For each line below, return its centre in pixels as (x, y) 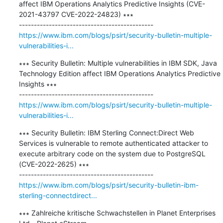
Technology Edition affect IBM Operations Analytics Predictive (119, 73)
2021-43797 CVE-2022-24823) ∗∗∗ (76, 14)
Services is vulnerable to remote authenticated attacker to (113, 143)
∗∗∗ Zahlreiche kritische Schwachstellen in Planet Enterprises (117, 213)
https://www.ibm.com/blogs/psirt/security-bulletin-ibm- (109, 185)
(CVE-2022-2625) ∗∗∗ (54, 164)
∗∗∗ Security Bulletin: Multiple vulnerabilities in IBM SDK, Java (118, 63)
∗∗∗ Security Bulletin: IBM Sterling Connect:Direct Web (106, 132)
